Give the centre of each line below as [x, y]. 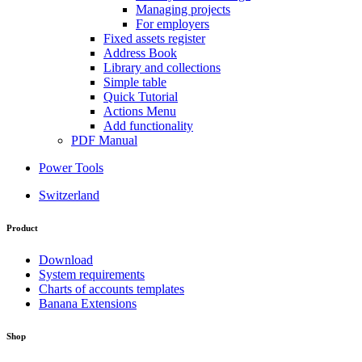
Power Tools [71, 167]
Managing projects [183, 9]
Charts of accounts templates [112, 288]
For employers [173, 23]
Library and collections [162, 67]
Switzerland [69, 195]
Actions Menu [140, 111]
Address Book [140, 53]
